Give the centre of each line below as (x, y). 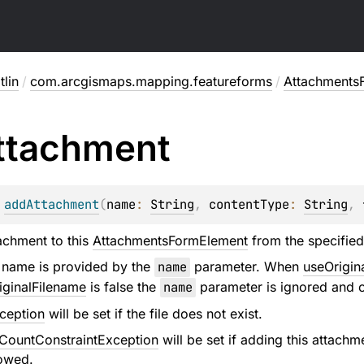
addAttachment (51, 204)
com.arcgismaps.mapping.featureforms (151, 81)
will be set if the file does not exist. (153, 314)
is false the (123, 287)
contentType (249, 204)
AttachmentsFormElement (170, 240)
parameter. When (246, 266)
